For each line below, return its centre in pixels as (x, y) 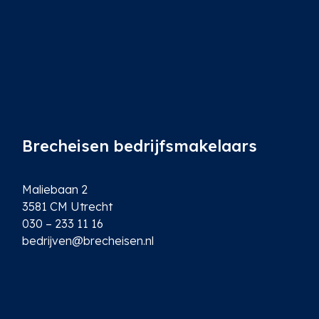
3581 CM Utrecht (68, 207)
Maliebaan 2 (55, 190)
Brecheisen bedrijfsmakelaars (140, 146)
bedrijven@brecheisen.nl (88, 241)
